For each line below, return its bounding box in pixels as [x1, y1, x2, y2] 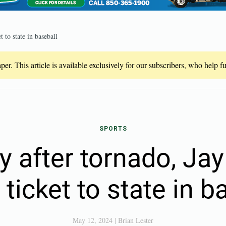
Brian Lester [118, 215, 153, 225]
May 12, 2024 [73, 215, 112, 225]
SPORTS [99, 125, 127, 132]
